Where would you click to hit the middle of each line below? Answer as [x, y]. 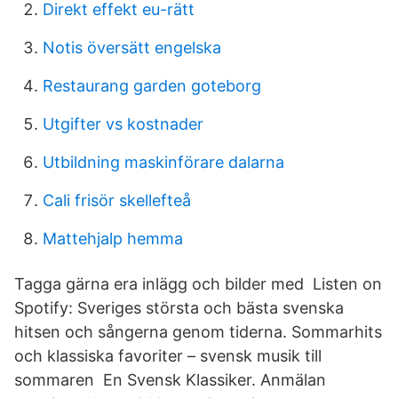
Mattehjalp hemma [113, 239]
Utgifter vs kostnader [123, 124]
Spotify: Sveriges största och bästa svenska [179, 308]
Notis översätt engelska [132, 48]
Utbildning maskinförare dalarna [163, 162]
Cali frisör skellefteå [117, 200]
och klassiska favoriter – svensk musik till [168, 356]
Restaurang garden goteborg [152, 86]
